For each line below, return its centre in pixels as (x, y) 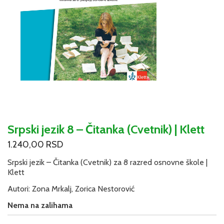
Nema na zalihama (40, 205)
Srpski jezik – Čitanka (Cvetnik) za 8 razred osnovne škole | (107, 162)
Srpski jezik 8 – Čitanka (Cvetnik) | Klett (106, 129)
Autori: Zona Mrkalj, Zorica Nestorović (71, 189)
